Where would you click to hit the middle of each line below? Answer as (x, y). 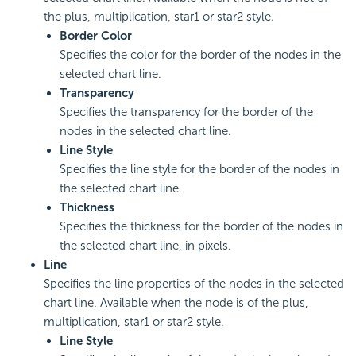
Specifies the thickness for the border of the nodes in (201, 227)
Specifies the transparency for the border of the (186, 112)
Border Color (96, 36)
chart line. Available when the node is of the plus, (176, 303)
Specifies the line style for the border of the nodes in (199, 170)
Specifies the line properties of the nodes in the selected (194, 284)
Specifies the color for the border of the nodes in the (200, 55)
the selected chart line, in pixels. (145, 246)
